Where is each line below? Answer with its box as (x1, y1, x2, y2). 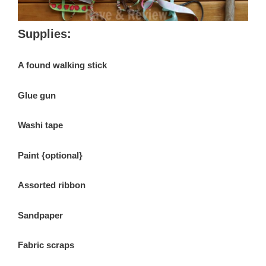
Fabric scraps (18, 240, 74, 250)
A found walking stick (18, 61, 107, 70)
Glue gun (18, 90, 56, 100)
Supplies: (18, 27, 71, 40)
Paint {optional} (18, 150, 83, 160)
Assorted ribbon (18, 180, 85, 190)
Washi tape (18, 121, 63, 130)
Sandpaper (18, 210, 63, 220)
